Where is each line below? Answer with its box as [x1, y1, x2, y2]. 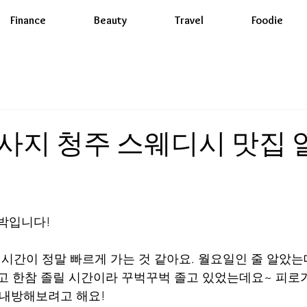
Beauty [94, 14, 127, 27]
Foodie [251, 14, 283, 27]
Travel [175, 14, 204, 27]
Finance [10, 14, 46, 27]
